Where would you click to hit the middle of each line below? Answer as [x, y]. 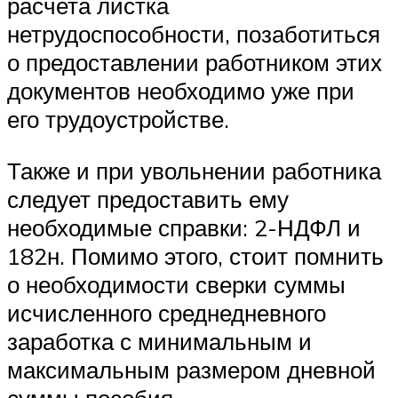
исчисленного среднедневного [167, 312]
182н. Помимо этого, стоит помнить [195, 255]
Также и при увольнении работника [194, 170]
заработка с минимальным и [159, 341]
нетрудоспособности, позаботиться [194, 34]
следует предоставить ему [148, 199]
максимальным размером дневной [191, 369]
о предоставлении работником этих [195, 63]
